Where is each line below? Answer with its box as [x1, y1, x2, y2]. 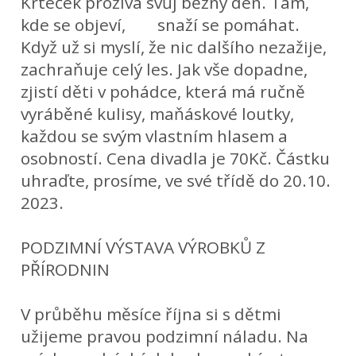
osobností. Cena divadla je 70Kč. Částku [21, 146, 331, 169]
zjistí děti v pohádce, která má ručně [21, 79, 306, 103]
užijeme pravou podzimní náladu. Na [21, 324, 309, 347]
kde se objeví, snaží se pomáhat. [21, 13, 300, 36]
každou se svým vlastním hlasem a [21, 124, 288, 147]
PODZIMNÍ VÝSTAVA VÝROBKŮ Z [21, 235, 266, 258]
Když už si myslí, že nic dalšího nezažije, [21, 35, 327, 58]
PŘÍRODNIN [21, 257, 110, 281]
